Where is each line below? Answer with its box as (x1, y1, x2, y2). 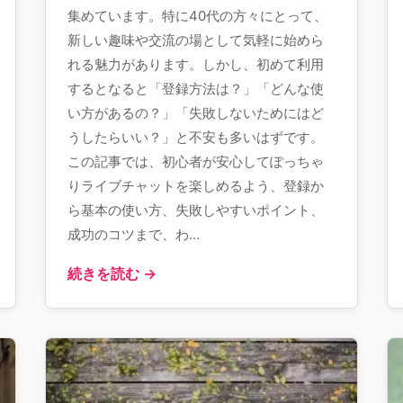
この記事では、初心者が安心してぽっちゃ (67, 153, 324, 170)
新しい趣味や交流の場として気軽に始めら (67, 31, 324, 49)
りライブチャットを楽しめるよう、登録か (67, 177, 324, 194)
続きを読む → (67, 264, 157, 282)
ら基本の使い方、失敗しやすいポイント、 (67, 201, 324, 219)
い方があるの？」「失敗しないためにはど (67, 104, 324, 121)
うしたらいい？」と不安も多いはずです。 (67, 129, 324, 146)
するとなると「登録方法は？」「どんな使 (67, 80, 324, 97)
